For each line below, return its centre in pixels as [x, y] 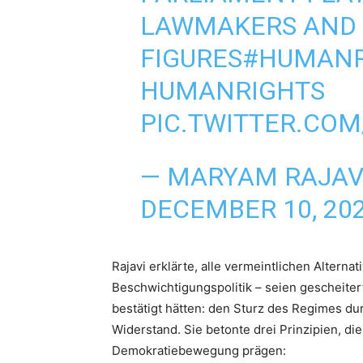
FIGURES [191, 59]
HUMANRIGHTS [232, 91]
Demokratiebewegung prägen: [199, 351]
